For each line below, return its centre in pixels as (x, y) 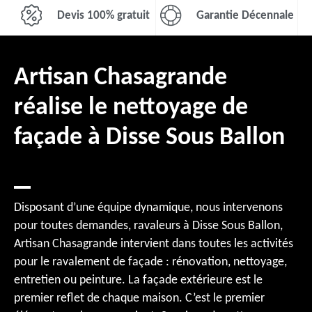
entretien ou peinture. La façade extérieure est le (138, 280)
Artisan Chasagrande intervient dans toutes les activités (154, 244)
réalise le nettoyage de (131, 108)
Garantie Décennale (245, 15)
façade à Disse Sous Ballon (149, 138)
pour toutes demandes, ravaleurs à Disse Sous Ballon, (148, 226)
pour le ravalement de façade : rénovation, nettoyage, (150, 262)
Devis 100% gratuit (103, 15)
